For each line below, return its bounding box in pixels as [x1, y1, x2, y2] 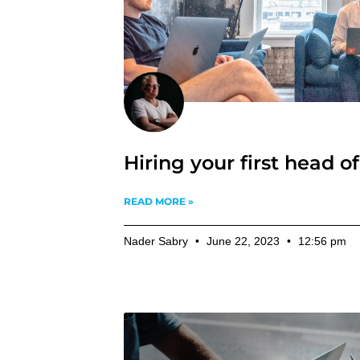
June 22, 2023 [203, 235, 284, 248]
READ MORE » [124, 195, 194, 208]
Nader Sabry [124, 235, 192, 248]
